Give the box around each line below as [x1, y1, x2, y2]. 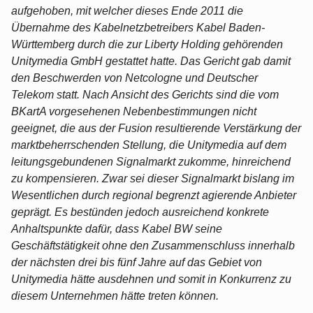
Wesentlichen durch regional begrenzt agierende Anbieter [11, 189, 296, 201]
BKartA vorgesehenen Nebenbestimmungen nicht [11, 105, 256, 117]
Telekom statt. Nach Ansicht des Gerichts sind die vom [11, 88, 279, 101]
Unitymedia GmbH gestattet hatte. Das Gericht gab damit [11, 54, 291, 67]
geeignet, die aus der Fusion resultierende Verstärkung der [11, 122, 301, 134]
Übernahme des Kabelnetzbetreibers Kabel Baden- [11, 21, 265, 34]
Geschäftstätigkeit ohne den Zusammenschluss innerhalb [11, 239, 295, 252]
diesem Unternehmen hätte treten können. [11, 289, 219, 302]
